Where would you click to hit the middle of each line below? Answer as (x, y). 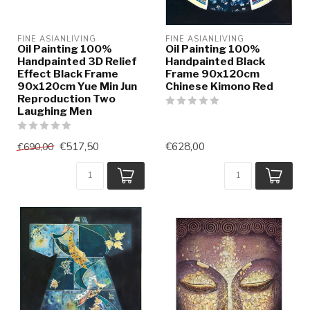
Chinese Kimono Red (219, 86)
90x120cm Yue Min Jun (77, 86)
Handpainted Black (215, 62)
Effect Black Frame (68, 74)
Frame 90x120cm (212, 74)
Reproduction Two (66, 99)
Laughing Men (55, 111)
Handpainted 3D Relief (77, 62)
